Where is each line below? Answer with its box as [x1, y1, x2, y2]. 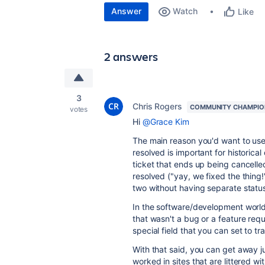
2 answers [104, 49, 159, 64]
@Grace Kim [142, 117, 189, 127]
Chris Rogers [132, 101, 182, 111]
